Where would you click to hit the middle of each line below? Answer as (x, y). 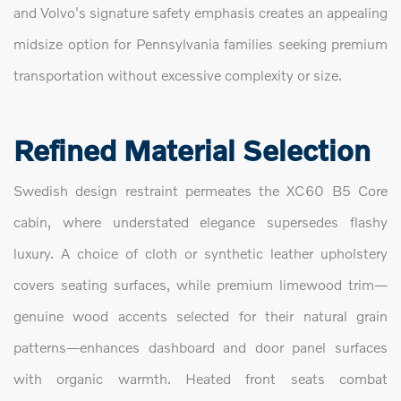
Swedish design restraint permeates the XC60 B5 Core (200, 191)
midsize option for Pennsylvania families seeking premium (200, 44)
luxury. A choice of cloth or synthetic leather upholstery (200, 253)
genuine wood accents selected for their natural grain (200, 316)
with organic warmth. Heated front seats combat (200, 379)
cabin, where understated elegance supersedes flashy (200, 222)
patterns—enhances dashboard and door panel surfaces (200, 347)
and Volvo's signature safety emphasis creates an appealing (200, 13)
